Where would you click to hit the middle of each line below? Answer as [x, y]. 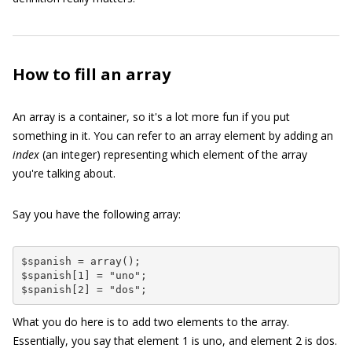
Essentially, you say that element [97, 341]
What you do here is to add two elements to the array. [151, 322]
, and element [259, 341]
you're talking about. [64, 173]
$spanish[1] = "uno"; [84, 275]
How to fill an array [92, 74]
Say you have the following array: [97, 214]
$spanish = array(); [81, 261]
